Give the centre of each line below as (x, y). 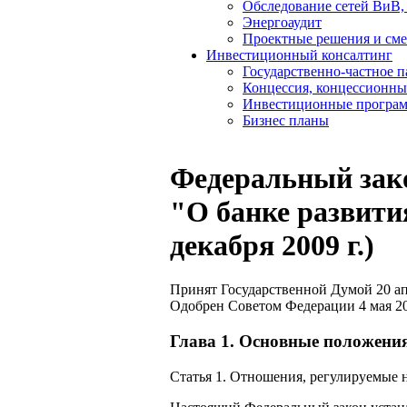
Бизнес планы (286, 120)
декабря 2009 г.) (272, 245)
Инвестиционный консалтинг (299, 55)
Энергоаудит (282, 22)
